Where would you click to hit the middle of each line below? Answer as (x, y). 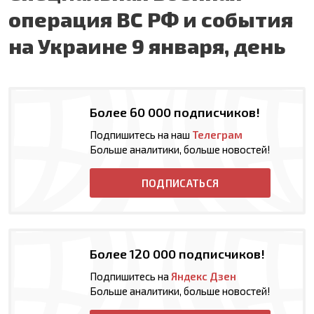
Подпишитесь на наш (141, 135)
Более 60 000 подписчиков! (175, 112)
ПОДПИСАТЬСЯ (180, 183)
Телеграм (217, 135)
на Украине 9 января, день (147, 46)
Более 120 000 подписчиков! (177, 254)
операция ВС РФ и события (151, 19)
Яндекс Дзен (204, 277)
